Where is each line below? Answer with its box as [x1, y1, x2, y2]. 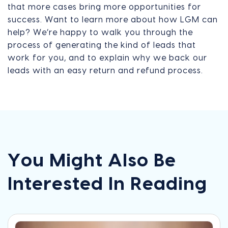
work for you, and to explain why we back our [8, 53, 207, 62]
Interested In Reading [8, 175, 207, 193]
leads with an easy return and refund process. [8, 66, 203, 75]
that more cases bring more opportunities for [8, 3, 201, 11]
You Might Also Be [8, 151, 176, 170]
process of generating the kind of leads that [8, 41, 196, 49]
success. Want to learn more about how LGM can [8, 15, 218, 24]
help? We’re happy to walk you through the [8, 28, 193, 37]
